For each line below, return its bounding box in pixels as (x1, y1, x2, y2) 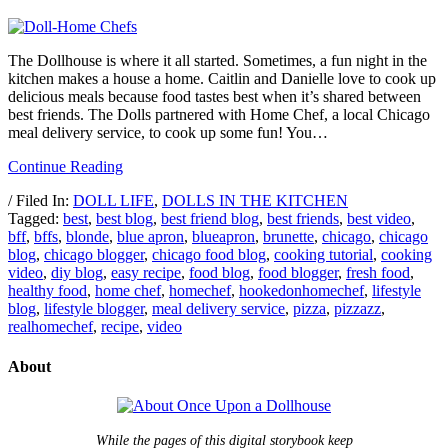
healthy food (8, 282, 87, 300)
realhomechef (8, 318, 93, 336)
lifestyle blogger (44, 300, 144, 318)
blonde (66, 228, 109, 246)
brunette (263, 228, 314, 246)
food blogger (258, 264, 338, 282)
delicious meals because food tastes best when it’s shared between (8, 88, 421, 106)
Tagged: (8, 210, 63, 228)
